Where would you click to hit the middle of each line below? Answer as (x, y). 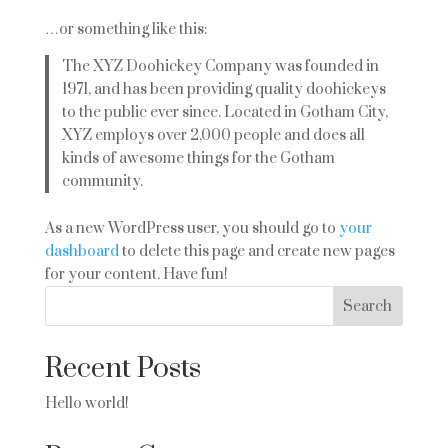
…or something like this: (125, 29)
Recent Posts (122, 368)
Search (368, 306)
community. (103, 181)
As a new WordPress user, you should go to (191, 228)
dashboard (81, 251)
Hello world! (86, 403)
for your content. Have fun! (136, 274)
